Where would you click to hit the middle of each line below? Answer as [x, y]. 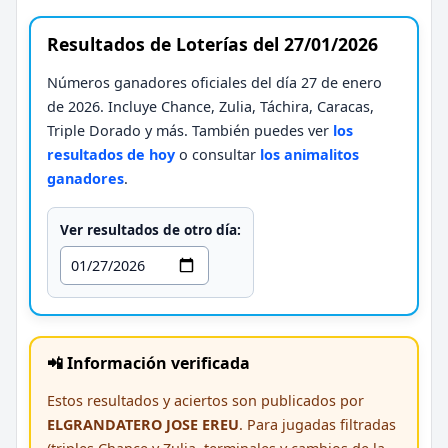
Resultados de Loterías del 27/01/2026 [212, 43]
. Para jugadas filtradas [317, 424]
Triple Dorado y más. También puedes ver [190, 130]
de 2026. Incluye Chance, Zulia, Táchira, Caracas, [210, 106]
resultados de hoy [111, 154]
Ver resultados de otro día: [150, 229]
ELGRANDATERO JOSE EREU [143, 424]
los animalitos [309, 154]
